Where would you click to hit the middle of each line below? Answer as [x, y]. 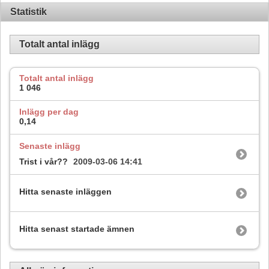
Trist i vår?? [44, 161]
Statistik [29, 11]
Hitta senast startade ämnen [77, 229]
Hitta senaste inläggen [65, 192]
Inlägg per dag [49, 112]
